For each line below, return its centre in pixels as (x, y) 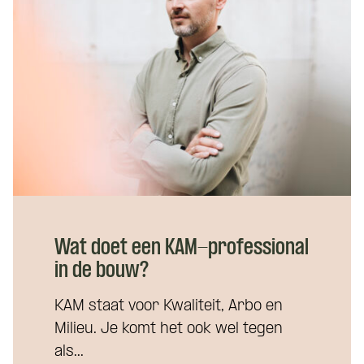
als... (69, 352)
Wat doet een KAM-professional (182, 249)
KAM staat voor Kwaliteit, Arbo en (169, 307)
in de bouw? (102, 271)
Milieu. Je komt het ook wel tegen (169, 329)
